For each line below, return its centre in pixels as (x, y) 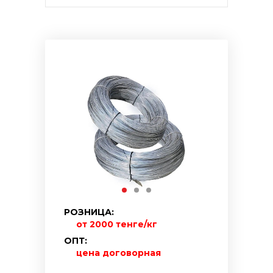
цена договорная (119, 253)
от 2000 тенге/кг (117, 224)
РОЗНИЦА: (89, 212)
